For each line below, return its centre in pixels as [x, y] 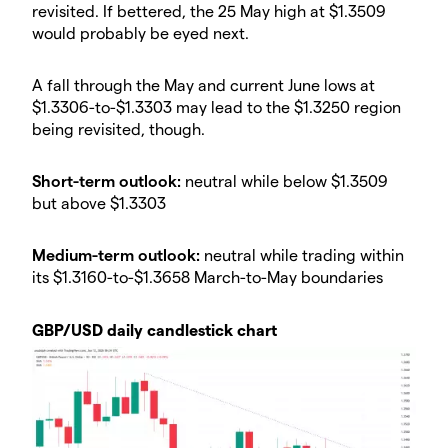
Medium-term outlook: [116, 255]
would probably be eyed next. [140, 33]
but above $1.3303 [99, 203]
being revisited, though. [118, 129]
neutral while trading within [302, 255]
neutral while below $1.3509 [286, 181]
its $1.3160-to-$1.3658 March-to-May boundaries [207, 277]
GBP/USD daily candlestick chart [154, 330]
